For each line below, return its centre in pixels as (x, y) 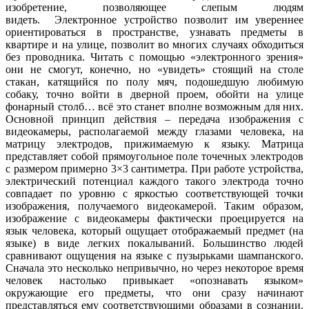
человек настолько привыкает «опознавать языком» (154, 280)
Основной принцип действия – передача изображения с (154, 119)
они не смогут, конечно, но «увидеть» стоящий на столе (154, 69)
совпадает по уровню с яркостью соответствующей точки (154, 193)
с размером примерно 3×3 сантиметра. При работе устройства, (154, 168)
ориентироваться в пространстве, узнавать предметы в (154, 32)
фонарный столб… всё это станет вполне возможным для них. (154, 106)
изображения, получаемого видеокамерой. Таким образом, (154, 206)
